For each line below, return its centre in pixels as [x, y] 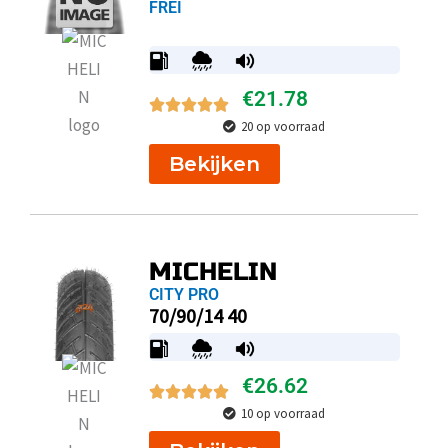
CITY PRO [183, 294]
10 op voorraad [283, 413]
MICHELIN [212, 271]
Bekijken [214, 163]
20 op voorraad [283, 126]
